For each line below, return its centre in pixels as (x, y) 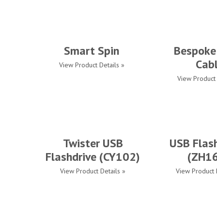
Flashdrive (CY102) (93, 157)
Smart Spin (92, 51)
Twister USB (93, 143)
